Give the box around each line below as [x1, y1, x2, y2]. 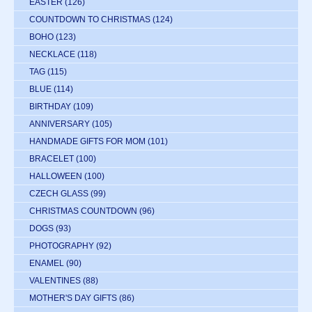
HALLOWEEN [29, 171, 82, 181]
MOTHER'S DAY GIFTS [29, 292, 117, 303]
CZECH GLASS [29, 188, 88, 198]
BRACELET [29, 153, 74, 164]
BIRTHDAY [29, 101, 71, 111]
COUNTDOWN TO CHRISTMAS [29, 14, 150, 24]
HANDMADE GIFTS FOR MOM [29, 136, 146, 146]
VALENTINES [29, 275, 81, 286]
